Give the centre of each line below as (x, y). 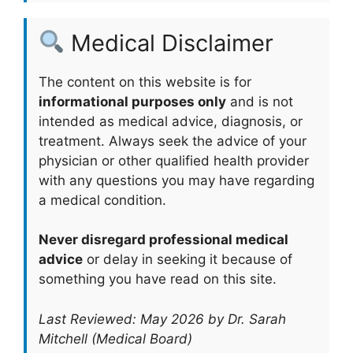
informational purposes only (132, 101)
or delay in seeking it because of (188, 259)
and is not (260, 101)
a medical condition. (102, 200)
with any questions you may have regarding (176, 180)
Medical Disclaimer (169, 43)
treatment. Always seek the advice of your (173, 141)
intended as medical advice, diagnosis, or (171, 121)
